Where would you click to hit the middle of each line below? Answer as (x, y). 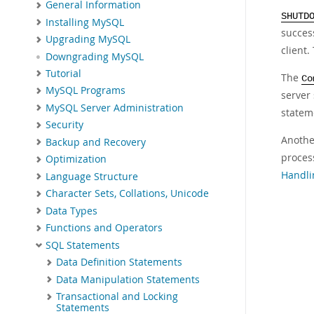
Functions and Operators (104, 228)
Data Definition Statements (119, 262)
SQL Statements (83, 245)
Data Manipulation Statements (128, 279)
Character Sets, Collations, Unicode (127, 194)
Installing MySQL (85, 22)
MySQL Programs (86, 91)
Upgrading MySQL (88, 40)
